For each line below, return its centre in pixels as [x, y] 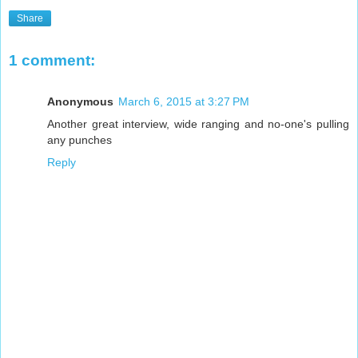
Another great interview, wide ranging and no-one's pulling [198, 123]
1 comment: [52, 60]
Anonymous [80, 101]
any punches [80, 139]
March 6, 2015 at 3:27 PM [184, 101]
